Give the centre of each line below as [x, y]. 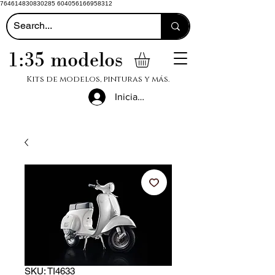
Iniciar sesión [143, 96]
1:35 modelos [65, 59]
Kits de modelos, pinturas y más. [98, 79]
